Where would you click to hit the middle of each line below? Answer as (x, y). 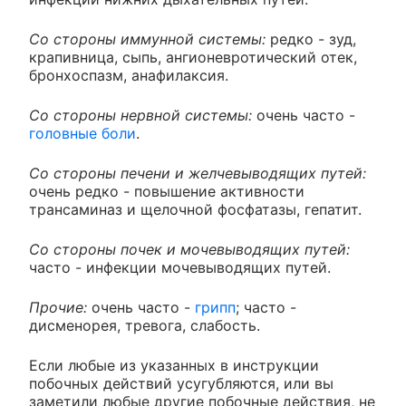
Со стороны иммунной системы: (147, 39)
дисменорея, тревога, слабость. (145, 325)
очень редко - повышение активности (167, 191)
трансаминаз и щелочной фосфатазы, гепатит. (195, 209)
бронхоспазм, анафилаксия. (129, 75)
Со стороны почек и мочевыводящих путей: (189, 249)
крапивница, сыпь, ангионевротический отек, (193, 57)
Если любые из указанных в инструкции (174, 365)
